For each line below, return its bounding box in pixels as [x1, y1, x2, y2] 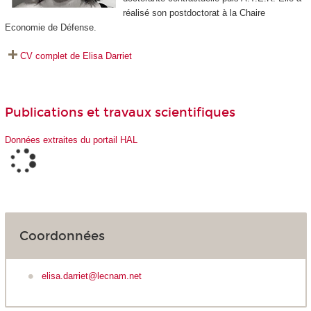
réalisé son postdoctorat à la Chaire [122, 8, 265, 19]
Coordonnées [19, 228, 105, 244]
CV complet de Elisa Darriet [19, 50, 132, 61]
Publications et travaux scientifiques [4, 105, 235, 121]
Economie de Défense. [4, 22, 96, 33]
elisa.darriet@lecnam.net [42, 271, 142, 282]
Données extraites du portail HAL [4, 134, 137, 145]
